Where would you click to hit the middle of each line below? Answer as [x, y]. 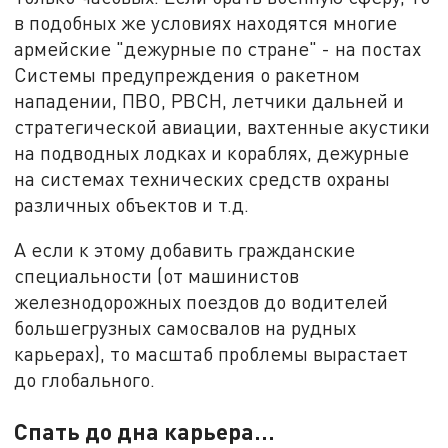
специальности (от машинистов [157, 276]
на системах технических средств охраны [202, 178]
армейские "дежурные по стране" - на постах [218, 48]
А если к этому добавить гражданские [185, 250]
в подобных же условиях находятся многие [206, 22]
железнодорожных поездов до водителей [201, 302]
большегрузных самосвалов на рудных [185, 328]
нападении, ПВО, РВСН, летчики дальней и [209, 100]
